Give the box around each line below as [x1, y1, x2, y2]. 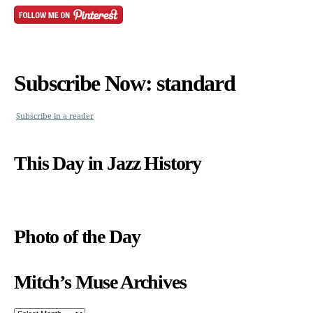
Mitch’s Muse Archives [14, 270, 187, 293]
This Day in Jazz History [14, 152, 202, 174]
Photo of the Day [14, 225, 140, 247]
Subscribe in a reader [16, 112, 94, 122]
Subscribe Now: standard [14, 71, 235, 96]
